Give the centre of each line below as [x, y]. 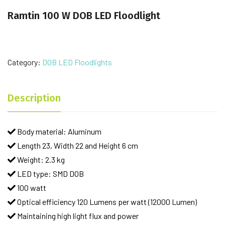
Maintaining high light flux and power [77, 215]
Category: [25, 62]
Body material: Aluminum [59, 131]
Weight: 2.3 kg [40, 159]
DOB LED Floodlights [77, 62]
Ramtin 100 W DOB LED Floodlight [84, 15]
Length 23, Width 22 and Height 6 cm [77, 145]
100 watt [31, 187]
